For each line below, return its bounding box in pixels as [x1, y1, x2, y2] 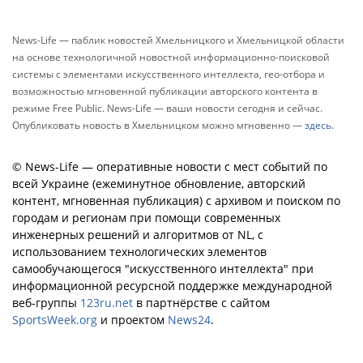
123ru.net [80, 295, 133, 310]
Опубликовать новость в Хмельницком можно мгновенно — [12, 118, 305, 132]
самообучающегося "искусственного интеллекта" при [12, 261, 314, 276]
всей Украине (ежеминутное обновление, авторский [12, 176, 305, 191]
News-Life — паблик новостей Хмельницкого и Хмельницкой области [12, 33, 344, 47]
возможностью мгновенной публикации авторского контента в [12, 84, 318, 98]
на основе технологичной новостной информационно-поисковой [12, 50, 330, 64]
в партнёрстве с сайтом [133, 295, 270, 310]
